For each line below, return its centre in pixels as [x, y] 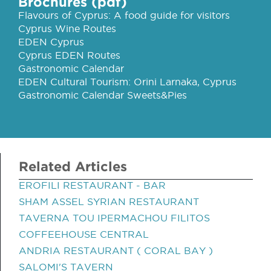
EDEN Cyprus [51, 42]
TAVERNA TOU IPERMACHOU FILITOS [114, 218]
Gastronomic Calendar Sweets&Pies [103, 95]
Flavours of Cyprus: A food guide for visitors [124, 15]
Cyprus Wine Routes [67, 28]
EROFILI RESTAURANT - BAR [92, 185]
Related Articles [73, 166]
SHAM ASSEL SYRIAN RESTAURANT [109, 201]
